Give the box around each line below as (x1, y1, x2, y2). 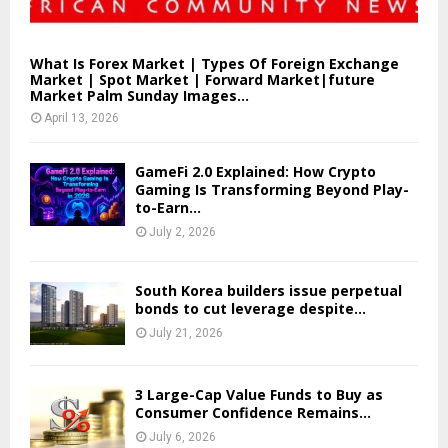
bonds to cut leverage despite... (135, 298, 366, 318)
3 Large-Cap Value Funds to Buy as (135, 385, 383, 405)
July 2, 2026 (149, 224, 216, 239)
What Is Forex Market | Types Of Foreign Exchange (30, 53, 399, 73)
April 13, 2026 (44, 110, 119, 125)
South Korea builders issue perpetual (135, 280, 402, 300)
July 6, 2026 (149, 430, 216, 445)
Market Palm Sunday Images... (30, 85, 249, 105)
